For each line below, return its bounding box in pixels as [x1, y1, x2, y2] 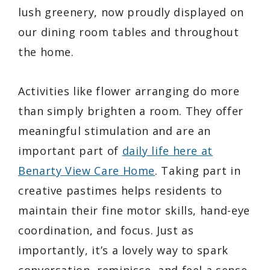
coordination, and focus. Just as [18, 222, 194, 237]
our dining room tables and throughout [18, 24, 239, 39]
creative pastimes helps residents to [18, 183, 223, 198]
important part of [18, 143, 122, 158]
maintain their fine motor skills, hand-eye [18, 202, 250, 218]
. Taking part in [155, 163, 241, 178]
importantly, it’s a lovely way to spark [18, 242, 228, 257]
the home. [18, 44, 74, 59]
